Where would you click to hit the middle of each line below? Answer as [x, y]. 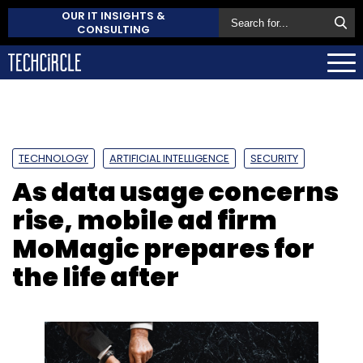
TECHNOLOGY [53, 158]
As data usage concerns [175, 191]
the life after [96, 276]
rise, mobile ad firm [145, 220]
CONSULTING [113, 30]
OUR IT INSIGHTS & [113, 16]
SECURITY [274, 158]
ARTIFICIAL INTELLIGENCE [169, 158]
